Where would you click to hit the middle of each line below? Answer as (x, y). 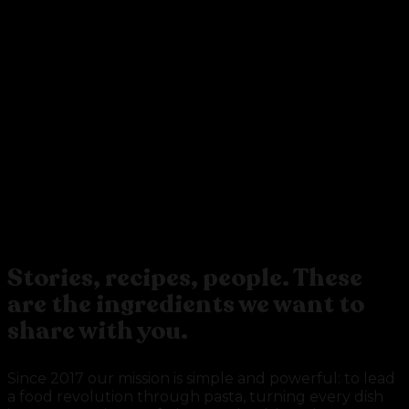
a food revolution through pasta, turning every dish (195, 396)
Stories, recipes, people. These (185, 278)
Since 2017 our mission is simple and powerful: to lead (201, 378)
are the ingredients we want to (186, 305)
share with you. (98, 331)
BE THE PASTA (190, 175)
